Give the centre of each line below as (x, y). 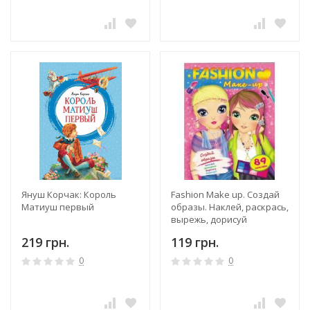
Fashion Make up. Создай (225, 194)
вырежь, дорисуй (209, 219)
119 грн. (195, 242)
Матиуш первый (58, 207)
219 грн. (45, 242)
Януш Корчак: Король (69, 194)
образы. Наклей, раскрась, (230, 207)
